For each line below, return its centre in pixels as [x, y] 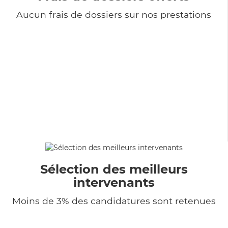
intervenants [114, 182]
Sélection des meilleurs [114, 169]
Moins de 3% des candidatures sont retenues [114, 201]
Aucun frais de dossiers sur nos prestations [114, 14]
